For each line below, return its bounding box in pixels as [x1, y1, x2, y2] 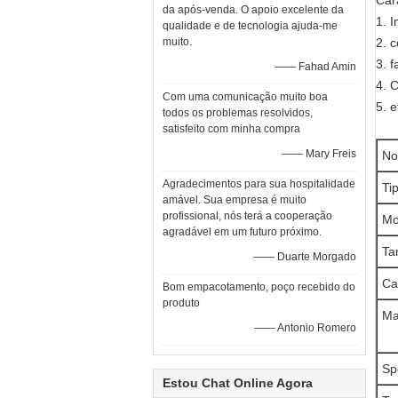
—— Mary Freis [282, 147, 356, 160]
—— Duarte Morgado [253, 251, 356, 263]
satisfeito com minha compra [163, 123, 300, 135]
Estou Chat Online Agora [163, 376, 313, 390]
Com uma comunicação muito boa [163, 91, 328, 103]
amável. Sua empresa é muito [163, 194, 306, 206]
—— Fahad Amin [275, 60, 356, 73]
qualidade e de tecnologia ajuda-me [163, 20, 338, 32]
